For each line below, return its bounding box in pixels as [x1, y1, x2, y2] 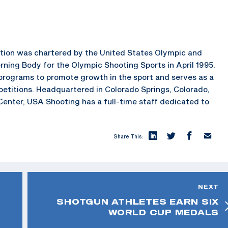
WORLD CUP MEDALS [108, 207, 219, 217]
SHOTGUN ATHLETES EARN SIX [56, 196, 219, 206]
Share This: [113, 133, 143, 139]
